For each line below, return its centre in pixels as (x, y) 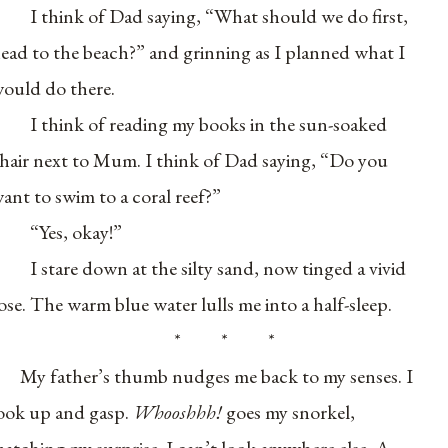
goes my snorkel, (291, 411)
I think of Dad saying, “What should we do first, (219, 15)
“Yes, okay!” (76, 231)
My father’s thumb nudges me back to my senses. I (217, 375)
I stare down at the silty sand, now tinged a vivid (218, 267)
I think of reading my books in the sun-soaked (209, 123)
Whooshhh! (180, 411)
